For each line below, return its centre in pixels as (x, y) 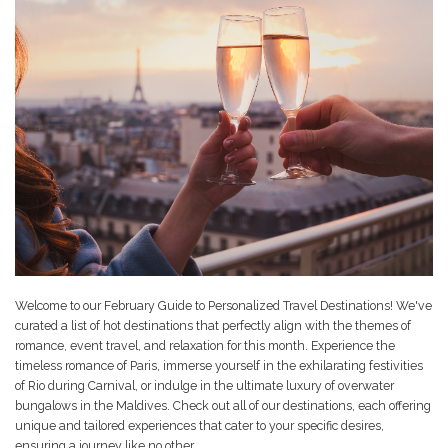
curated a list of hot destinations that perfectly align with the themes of (213, 326)
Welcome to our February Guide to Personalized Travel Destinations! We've (223, 306)
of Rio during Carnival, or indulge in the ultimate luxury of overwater (204, 386)
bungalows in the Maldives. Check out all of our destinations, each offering (223, 406)
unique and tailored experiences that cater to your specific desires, (199, 426)
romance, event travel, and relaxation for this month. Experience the (205, 346)
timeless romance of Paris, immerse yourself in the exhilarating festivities (219, 366)
